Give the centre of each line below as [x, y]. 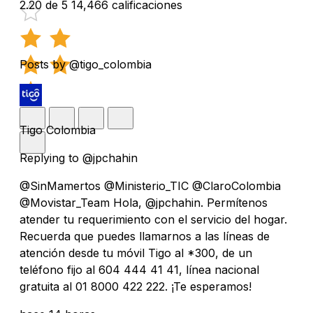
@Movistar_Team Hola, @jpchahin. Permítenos [144, 202]
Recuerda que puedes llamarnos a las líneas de [145, 236]
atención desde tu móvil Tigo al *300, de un [136, 253]
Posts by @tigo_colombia [86, 64]
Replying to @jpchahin [79, 158]
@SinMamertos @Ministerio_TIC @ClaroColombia [150, 185]
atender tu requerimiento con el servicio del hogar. [153, 219]
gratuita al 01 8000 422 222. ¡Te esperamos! [136, 286]
